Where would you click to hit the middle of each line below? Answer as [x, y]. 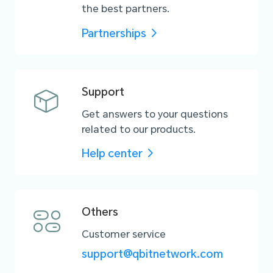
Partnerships [114, 33]
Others [100, 212]
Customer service [123, 234]
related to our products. [138, 129]
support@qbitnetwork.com [152, 254]
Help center [112, 153]
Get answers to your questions [154, 113]
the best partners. [125, 9]
